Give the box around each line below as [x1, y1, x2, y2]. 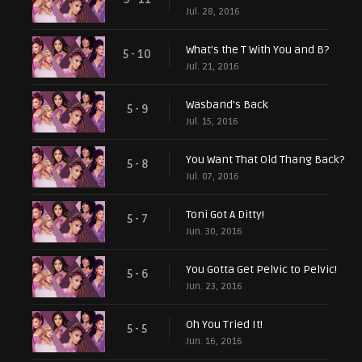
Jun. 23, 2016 [186, 280, 242, 293]
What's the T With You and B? [186, 42, 329, 57]
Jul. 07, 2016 [186, 170, 239, 183]
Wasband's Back [186, 97, 268, 112]
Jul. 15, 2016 [186, 115, 238, 128]
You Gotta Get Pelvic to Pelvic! [186, 262, 337, 276]
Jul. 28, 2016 [186, 5, 240, 18]
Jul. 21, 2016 [186, 60, 239, 73]
